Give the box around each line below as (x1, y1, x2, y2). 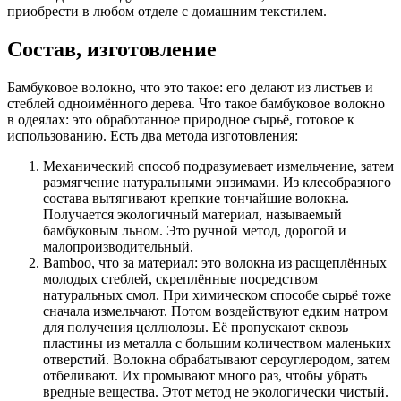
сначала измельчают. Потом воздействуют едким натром (43, 303, 388, 319)
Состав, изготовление (7, 37, 217, 61)
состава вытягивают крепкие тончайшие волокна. (43, 190, 349, 206)
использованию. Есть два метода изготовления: (7, 127, 298, 143)
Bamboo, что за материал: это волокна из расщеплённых (43, 254, 387, 270)
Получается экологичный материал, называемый (43, 206, 342, 222)
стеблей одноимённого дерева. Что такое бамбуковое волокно (7, 95, 385, 111)
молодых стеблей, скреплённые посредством (43, 270, 318, 286)
